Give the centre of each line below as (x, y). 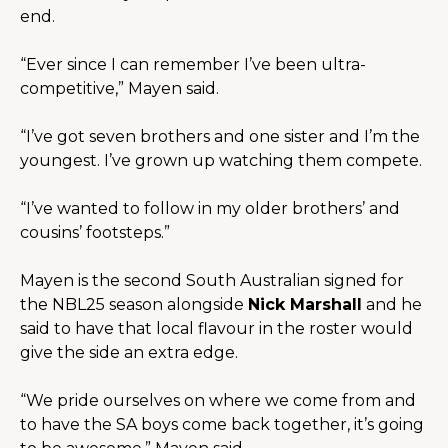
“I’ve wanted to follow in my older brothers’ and (210, 209)
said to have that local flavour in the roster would (216, 329)
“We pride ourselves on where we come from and (218, 401)
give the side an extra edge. (129, 353)
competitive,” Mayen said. (119, 89)
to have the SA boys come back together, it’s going (222, 425)
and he (392, 305)
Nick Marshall (305, 305)
